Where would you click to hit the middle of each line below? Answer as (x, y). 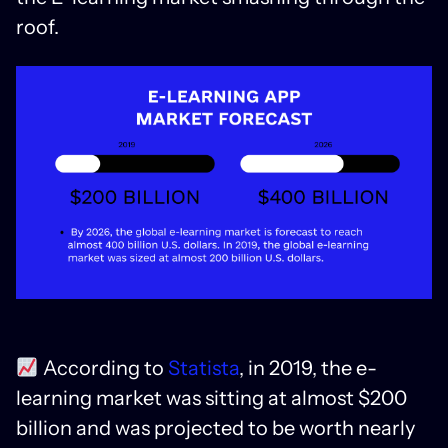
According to (103, 367)
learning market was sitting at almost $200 (211, 397)
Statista (203, 367)
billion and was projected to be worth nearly (215, 427)
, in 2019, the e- (307, 367)
